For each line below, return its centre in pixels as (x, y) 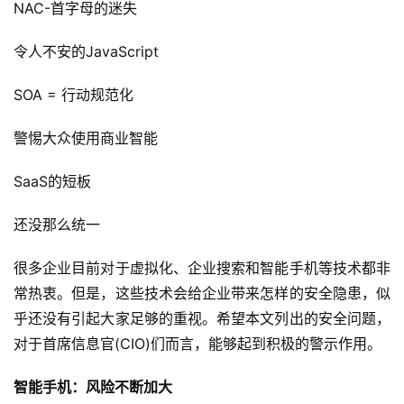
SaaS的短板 (55, 182)
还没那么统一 (59, 225)
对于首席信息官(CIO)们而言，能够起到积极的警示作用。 (200, 344)
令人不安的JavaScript (88, 52)
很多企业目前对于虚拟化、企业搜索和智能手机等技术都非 (202, 268)
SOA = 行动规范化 (76, 95)
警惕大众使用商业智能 (88, 138)
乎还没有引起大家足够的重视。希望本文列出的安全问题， (202, 319)
